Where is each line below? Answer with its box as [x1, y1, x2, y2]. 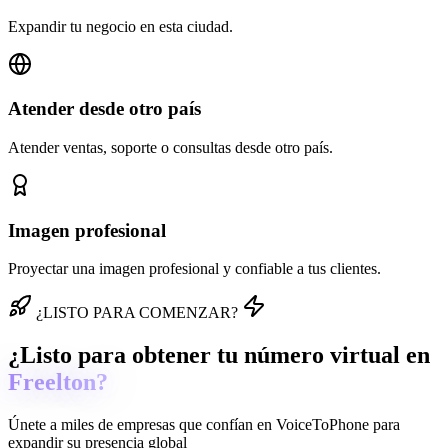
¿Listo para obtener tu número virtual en [8, 342, 430, 369]
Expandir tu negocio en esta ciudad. [8, 17, 233, 35]
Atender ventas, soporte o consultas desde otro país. [8, 139, 333, 156]
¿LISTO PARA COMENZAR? [36, 304, 238, 322]
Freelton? [8, 369, 108, 396]
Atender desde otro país [8, 98, 201, 120]
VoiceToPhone [276, 416, 369, 434]
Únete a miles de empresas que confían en [8, 416, 276, 434]
